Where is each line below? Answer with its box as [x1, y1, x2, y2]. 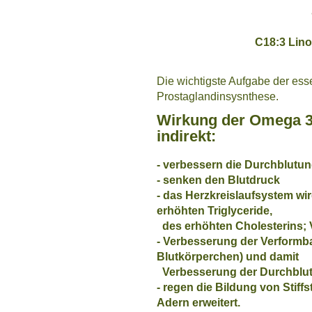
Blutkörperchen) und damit [157, 250, 299, 263]
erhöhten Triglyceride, [157, 204, 272, 217]
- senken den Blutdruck [157, 173, 280, 186]
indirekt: [157, 127, 216, 145]
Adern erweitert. [157, 296, 240, 309]
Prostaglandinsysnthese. [157, 90, 279, 102]
